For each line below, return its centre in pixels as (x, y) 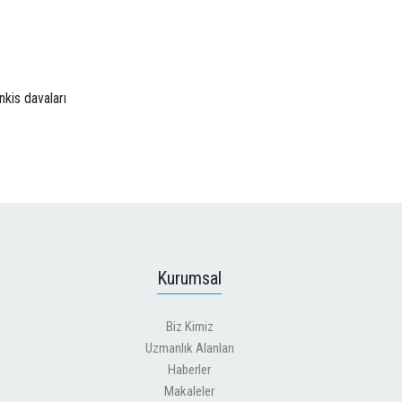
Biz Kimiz (189, 326)
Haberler (189, 369)
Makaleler (189, 391)
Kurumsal (189, 279)
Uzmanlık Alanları (189, 348)
